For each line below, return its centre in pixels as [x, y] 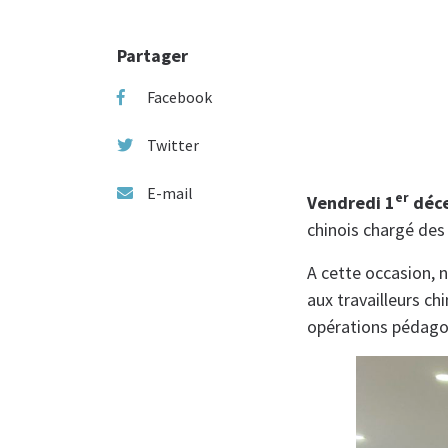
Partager [152, 55]
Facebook [179, 96]
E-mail [170, 192]
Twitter [173, 144]
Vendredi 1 [351, 202]
